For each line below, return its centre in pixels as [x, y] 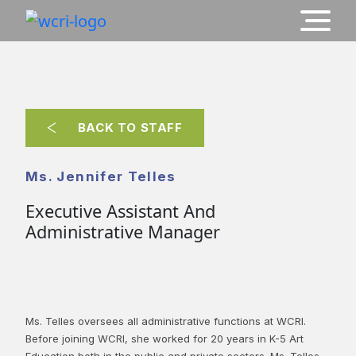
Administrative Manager [123, 231]
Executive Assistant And [120, 211]
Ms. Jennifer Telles [101, 176]
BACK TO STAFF [130, 127]
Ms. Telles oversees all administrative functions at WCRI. [166, 321]
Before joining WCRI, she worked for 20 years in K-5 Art [164, 338]
